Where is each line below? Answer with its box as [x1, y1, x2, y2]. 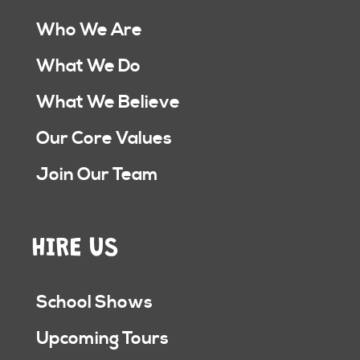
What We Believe [36, 92, 180, 113]
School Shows [36, 292, 153, 313]
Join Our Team [36, 164, 158, 186]
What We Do [36, 55, 141, 77]
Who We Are [36, 19, 142, 41]
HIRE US [32, 220, 119, 264]
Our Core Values [36, 128, 172, 149]
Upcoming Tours [36, 328, 169, 350]
